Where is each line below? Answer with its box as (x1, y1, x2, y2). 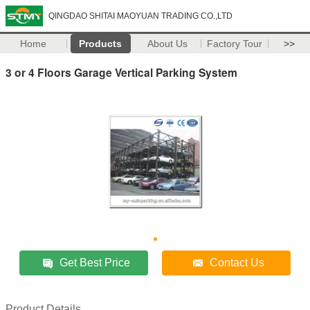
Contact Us (210, 256, 265, 268)
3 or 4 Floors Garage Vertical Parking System (6, 64, 237, 80)
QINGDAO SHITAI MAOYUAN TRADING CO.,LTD (48, 11, 232, 21)
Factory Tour (207, 38, 263, 49)
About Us (147, 38, 188, 49)
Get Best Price (60, 256, 131, 268)
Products (79, 38, 122, 49)
